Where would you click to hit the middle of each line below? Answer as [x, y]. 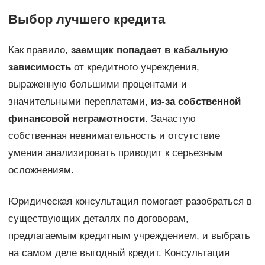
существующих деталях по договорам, [98, 219]
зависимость [39, 67]
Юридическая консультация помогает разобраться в [130, 202]
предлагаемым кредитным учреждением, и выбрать [129, 236]
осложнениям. [41, 170]
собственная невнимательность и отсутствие [114, 136]
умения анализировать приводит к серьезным [115, 153]
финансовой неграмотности [76, 119]
